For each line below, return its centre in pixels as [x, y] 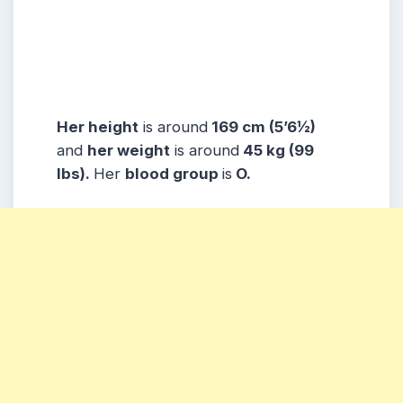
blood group [174, 173]
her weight [129, 150]
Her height [98, 126]
